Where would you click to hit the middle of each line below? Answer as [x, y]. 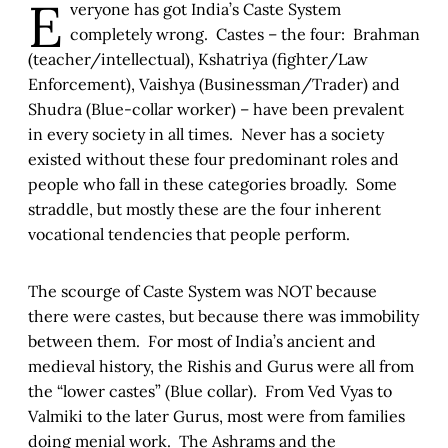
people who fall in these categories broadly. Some [212, 184]
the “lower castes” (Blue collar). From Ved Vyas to [210, 391]
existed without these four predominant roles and [213, 159]
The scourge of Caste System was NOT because [202, 291]
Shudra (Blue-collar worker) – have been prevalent [216, 109]
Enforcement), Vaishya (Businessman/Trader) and [214, 84]
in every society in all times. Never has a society [206, 134]
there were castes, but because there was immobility [223, 316]
